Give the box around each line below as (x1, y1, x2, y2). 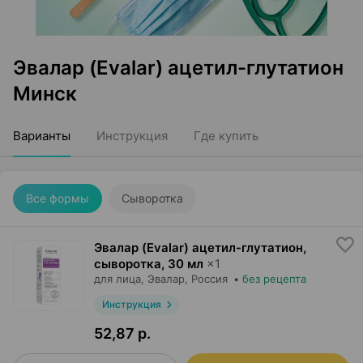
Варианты (13, 128, 70, 143)
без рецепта (242, 272, 306, 285)
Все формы (26, 191, 89, 205)
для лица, (94, 272, 144, 285)
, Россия (185, 272, 228, 285)
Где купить (194, 128, 258, 143)
